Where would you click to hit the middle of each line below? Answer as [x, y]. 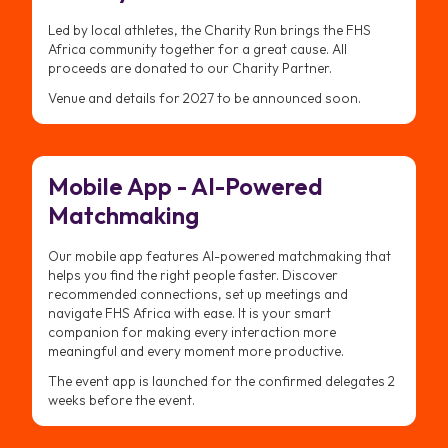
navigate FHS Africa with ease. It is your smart [189, 312]
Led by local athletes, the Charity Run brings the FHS [209, 29]
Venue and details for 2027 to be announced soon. [204, 97]
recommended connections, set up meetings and [198, 293]
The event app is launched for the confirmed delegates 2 [221, 380]
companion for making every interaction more [192, 331]
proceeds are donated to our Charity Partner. [190, 67]
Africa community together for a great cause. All [197, 48]
